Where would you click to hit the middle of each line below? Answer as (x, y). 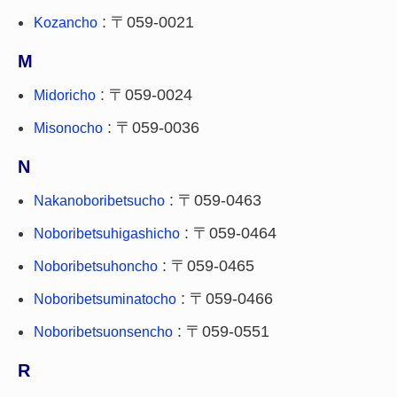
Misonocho (68, 128)
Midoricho (65, 95)
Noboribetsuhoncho (96, 266)
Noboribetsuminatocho (105, 299)
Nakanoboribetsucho (99, 201)
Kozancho (66, 23)
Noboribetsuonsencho (103, 332)
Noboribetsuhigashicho (107, 234)
